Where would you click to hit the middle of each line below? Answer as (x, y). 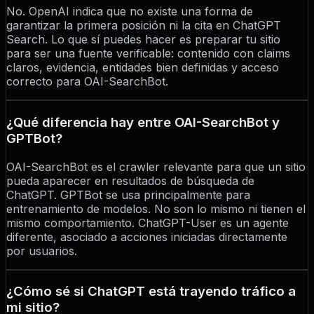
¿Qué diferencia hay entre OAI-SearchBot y (143, 122)
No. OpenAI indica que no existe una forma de (130, 12)
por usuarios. (42, 251)
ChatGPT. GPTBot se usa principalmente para (128, 194)
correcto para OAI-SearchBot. (87, 82)
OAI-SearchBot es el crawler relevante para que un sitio (156, 166)
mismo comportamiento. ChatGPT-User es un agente (148, 223)
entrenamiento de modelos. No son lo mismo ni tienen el (156, 209)
